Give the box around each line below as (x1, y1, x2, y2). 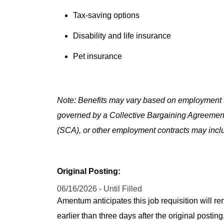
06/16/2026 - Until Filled (57, 184, 142, 193)
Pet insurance (73, 52, 122, 61)
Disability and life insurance (73, 31, 171, 40)
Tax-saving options (73, 10, 139, 19)
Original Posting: (57, 166, 120, 175)
